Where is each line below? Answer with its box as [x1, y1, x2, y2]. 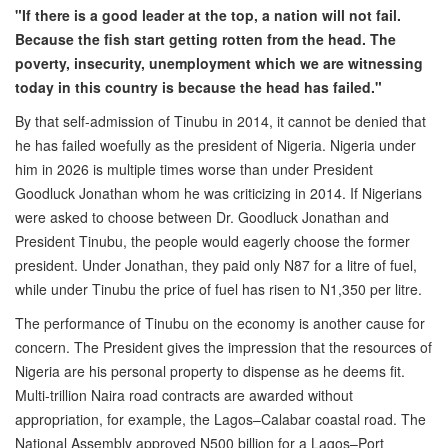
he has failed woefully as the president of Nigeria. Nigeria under [15, 135, 416, 156]
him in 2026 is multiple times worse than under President [15, 159, 373, 180]
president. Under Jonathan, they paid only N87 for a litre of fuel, [15, 255, 417, 276]
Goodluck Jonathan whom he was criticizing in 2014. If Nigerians [15, 183, 422, 204]
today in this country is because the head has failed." [15, 77, 386, 98]
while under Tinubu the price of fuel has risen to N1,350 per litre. [15, 279, 426, 300]
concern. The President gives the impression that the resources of [15, 337, 432, 358]
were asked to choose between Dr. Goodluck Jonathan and [15, 207, 389, 228]
